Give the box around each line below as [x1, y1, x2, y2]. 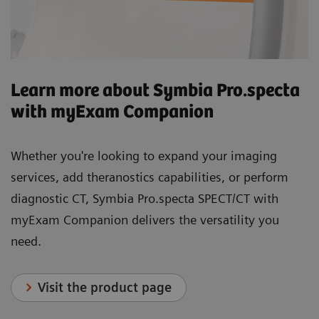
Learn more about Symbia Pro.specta [11, 80, 300, 101]
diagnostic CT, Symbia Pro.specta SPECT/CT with [11, 190, 278, 206]
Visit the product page [38, 279, 172, 295]
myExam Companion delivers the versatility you [11, 211, 279, 227]
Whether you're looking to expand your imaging [11, 147, 277, 163]
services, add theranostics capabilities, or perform [11, 169, 288, 184]
